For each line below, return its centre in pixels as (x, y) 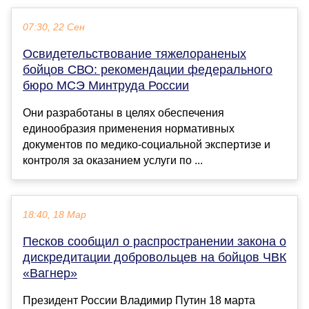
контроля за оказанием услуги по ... (113, 161)
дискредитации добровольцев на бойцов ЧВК (154, 258)
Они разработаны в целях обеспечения (123, 113)
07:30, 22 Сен (54, 28)
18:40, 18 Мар (54, 215)
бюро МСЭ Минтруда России (106, 86)
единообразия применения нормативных (129, 129)
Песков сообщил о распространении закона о (154, 242)
